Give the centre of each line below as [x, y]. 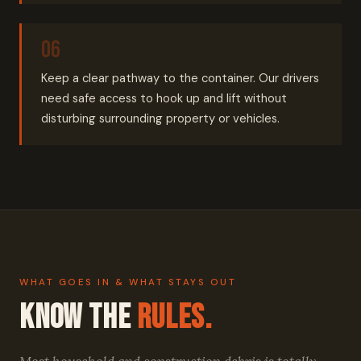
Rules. [174, 318]
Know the [78, 318]
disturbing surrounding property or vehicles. [160, 118]
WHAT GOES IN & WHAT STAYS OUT [128, 282]
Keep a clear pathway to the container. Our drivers [180, 78]
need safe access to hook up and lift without [164, 98]
